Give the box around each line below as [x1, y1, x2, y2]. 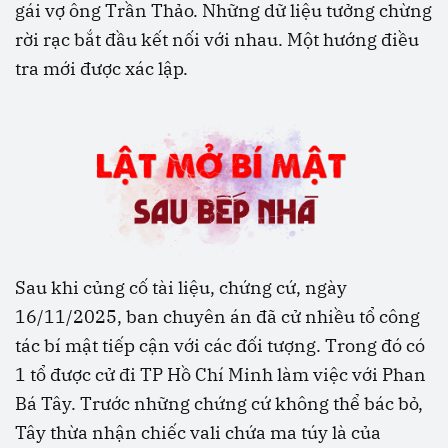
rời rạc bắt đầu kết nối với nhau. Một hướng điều [15, 28, 419, 52]
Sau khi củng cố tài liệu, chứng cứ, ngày [15, 276, 347, 299]
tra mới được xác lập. [15, 57, 188, 81]
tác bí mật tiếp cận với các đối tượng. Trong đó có [15, 334, 425, 357]
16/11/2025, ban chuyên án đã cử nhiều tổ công [15, 305, 420, 328]
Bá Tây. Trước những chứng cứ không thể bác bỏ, [15, 392, 423, 415]
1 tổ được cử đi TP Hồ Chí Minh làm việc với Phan [15, 363, 426, 386]
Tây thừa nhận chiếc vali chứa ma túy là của [15, 421, 381, 444]
